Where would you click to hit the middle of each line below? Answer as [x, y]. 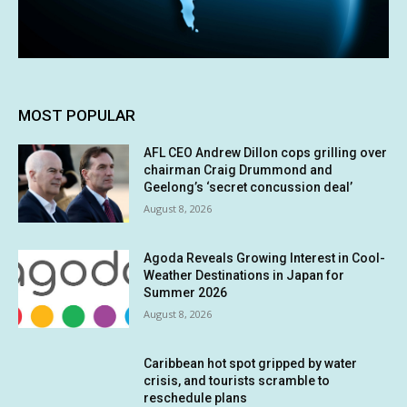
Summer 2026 [186, 293]
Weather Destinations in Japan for [244, 276]
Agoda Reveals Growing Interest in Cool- [265, 258]
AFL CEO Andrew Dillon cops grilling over [266, 153]
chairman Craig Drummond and [238, 170]
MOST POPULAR [77, 116]
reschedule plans [196, 397]
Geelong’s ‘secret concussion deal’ [248, 188]
